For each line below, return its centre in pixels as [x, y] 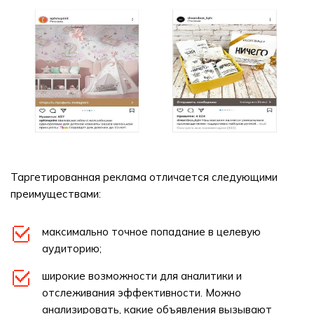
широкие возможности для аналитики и [142, 276]
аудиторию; [72, 248]
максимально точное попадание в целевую [151, 232]
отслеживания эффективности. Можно [142, 293]
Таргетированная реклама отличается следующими [144, 177]
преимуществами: [56, 194]
